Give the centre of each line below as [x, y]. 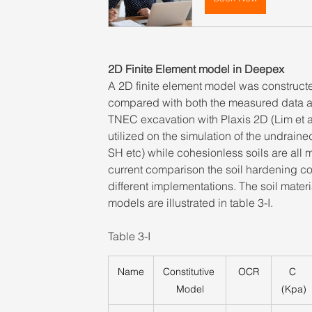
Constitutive [190, 272]
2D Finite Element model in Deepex [196, 69]
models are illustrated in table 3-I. [190, 203]
